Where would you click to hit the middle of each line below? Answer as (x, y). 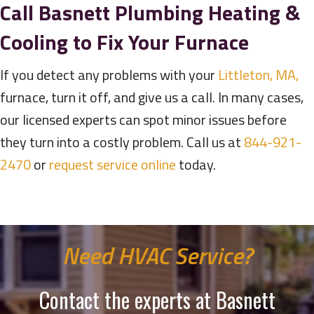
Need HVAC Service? (157, 255)
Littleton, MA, (258, 75)
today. (196, 165)
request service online (112, 165)
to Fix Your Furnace (158, 42)
